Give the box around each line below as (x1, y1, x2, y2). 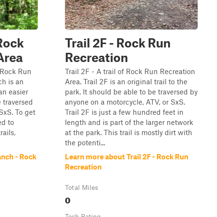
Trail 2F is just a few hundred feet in (65, 108, 184, 116)
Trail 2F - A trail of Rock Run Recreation (65, 67, 195, 76)
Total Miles (65, 184, 98, 191)
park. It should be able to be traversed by (65, 87, 198, 96)
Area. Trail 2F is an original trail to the (65, 77, 187, 86)
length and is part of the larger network (65, 118, 193, 126)
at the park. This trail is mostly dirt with (65, 128, 192, 137)
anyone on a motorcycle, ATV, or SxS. (65, 97, 185, 106)
